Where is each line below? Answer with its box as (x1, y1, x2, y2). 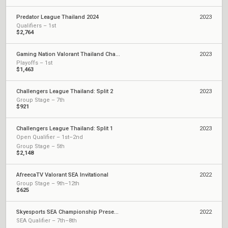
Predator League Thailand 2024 (16, 14, 99, 21)
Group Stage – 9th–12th (16, 180, 79, 187)
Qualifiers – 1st (16, 22, 56, 30)
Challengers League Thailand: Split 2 (16, 88, 113, 95)
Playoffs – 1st (16, 60, 52, 67)
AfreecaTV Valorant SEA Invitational (16, 172, 108, 179)
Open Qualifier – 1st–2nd (16, 134, 83, 141)
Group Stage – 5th (16, 143, 65, 150)
